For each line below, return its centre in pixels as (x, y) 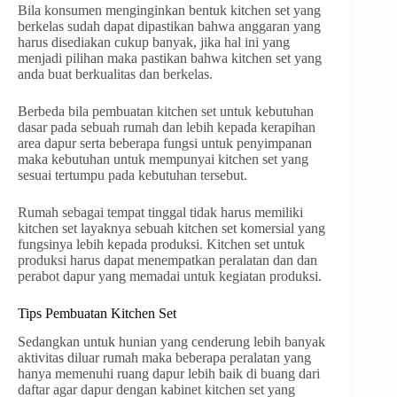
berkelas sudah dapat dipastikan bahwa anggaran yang (169, 26)
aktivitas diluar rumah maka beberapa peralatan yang (164, 358)
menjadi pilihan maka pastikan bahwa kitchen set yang (170, 58)
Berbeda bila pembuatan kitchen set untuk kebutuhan (166, 111)
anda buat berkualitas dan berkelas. (115, 74)
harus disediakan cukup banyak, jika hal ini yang (154, 42)
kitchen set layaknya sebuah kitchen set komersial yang (171, 228)
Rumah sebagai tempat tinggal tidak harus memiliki (160, 212)
